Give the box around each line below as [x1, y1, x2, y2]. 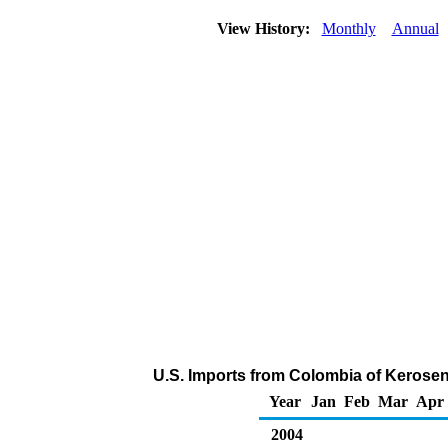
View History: [212, 20, 318, 37]
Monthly [321, 20, 376, 37]
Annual [391, 20, 439, 37]
